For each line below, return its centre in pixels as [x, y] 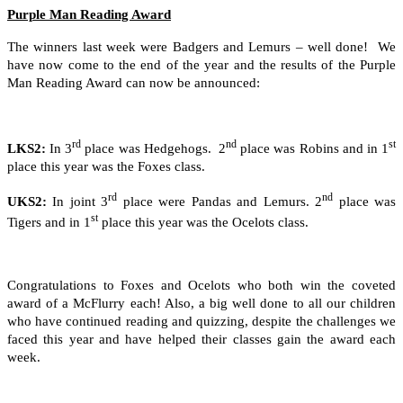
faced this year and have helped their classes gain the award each [201, 339]
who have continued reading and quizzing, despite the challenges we [201, 321]
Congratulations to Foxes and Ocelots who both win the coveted [201, 285]
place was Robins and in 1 [313, 148]
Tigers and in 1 [49, 222]
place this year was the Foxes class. [106, 166]
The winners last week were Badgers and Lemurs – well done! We [201, 46]
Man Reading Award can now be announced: [134, 82]
